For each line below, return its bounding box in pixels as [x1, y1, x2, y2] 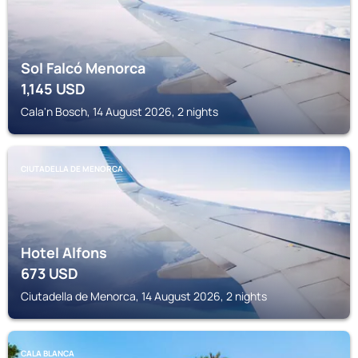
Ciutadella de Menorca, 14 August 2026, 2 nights [21, 288, 267, 304]
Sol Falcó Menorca [21, 58, 145, 78]
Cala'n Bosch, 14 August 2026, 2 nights [21, 104, 218, 119]
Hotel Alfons [21, 243, 107, 262]
